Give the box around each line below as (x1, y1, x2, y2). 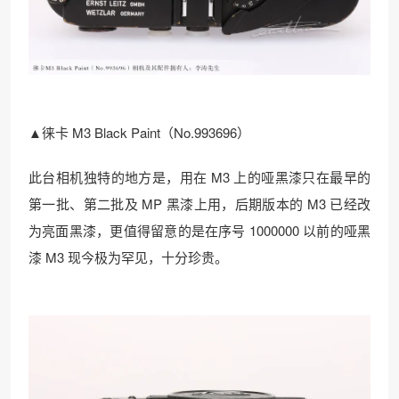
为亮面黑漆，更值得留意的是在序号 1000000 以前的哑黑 (28, 221, 370, 240)
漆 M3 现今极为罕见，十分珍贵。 (28, 248, 228, 267)
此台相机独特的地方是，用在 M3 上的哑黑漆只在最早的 (28, 167, 370, 187)
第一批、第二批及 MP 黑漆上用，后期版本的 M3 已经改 (28, 194, 370, 214)
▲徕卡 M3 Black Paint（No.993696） (28, 123, 250, 142)
